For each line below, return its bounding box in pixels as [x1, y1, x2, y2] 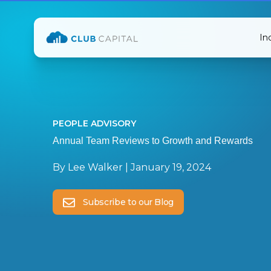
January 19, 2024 [130, 162, 211, 173]
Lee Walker [67, 162, 123, 173]
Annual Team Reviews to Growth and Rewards [52, 135, 253, 146]
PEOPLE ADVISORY [52, 118, 136, 129]
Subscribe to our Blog [80, 197, 174, 207]
